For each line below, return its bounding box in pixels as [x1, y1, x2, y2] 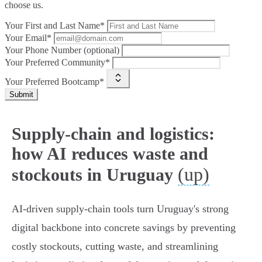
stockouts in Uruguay [12, 165, 173, 185]
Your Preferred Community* [5, 57, 110, 68]
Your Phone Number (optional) [5, 45, 119, 56]
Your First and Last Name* [5, 20, 105, 31]
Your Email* [5, 33, 51, 43]
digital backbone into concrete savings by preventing [12, 222, 236, 234]
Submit [9, 90, 33, 99]
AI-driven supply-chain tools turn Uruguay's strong [12, 203, 229, 215]
